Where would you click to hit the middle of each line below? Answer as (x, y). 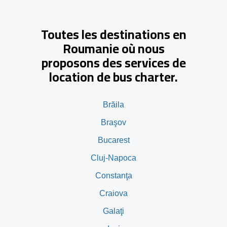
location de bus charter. (113, 77)
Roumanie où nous (113, 48)
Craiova (113, 193)
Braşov (113, 122)
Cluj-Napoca (113, 158)
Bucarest (113, 140)
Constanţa (113, 175)
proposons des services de (113, 62)
